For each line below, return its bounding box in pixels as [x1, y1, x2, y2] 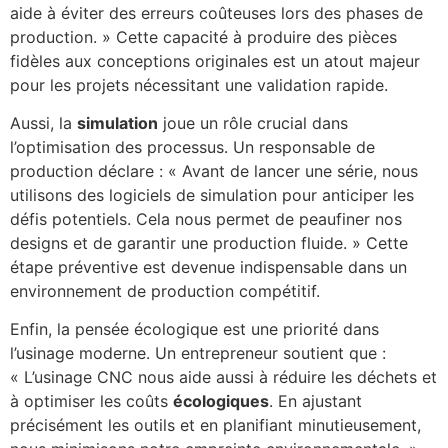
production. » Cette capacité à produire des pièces [10, 26, 397, 47]
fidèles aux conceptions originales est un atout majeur [10, 50, 420, 71]
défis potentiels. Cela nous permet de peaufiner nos [10, 209, 402, 229]
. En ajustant [269, 391, 362, 412]
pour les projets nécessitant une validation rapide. [10, 74, 388, 95]
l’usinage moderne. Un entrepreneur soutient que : [10, 343, 386, 364]
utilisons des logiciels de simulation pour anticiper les [10, 185, 414, 205]
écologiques [173, 391, 269, 412]
